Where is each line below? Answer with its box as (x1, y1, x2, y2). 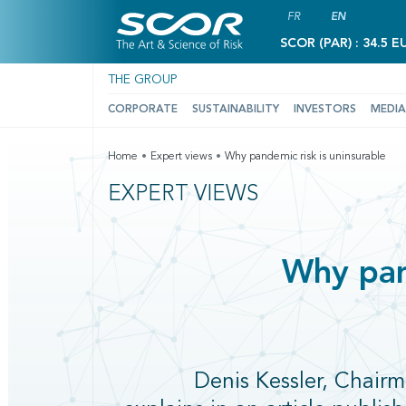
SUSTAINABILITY (192, 104, 279, 115)
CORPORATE (108, 104, 178, 115)
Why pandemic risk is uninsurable (225, 151, 386, 162)
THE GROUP (108, 73, 177, 86)
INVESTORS (294, 104, 356, 115)
